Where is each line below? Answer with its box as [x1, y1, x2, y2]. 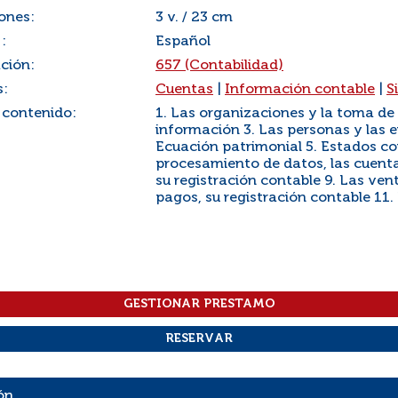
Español [155, 35, 211, 49]
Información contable [225, 83, 375, 97]
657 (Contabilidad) [155, 59, 283, 73]
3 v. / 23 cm [155, 11, 233, 25]
